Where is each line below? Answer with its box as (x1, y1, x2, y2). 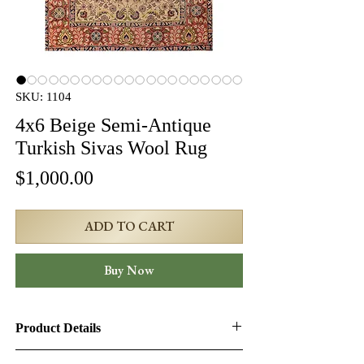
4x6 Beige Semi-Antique (15, 115, 211, 136)
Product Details (15, 321, 101, 335)
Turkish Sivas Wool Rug (15, 137, 207, 158)
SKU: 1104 (15, 90, 71, 103)
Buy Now (104, 262, 154, 279)
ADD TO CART (84, 218, 174, 235)
